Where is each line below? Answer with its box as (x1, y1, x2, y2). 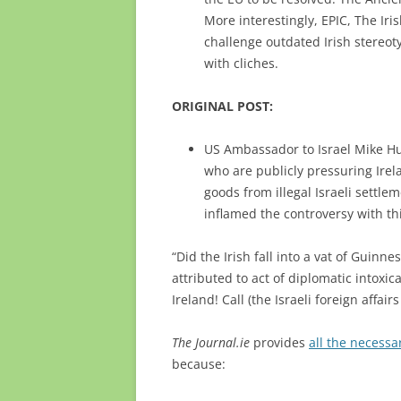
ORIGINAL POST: (172, 97, 273, 115)
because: (172, 354, 226, 372)
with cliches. (204, 54, 278, 72)
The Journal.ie (172, 333, 250, 351)
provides (250, 333, 309, 351)
